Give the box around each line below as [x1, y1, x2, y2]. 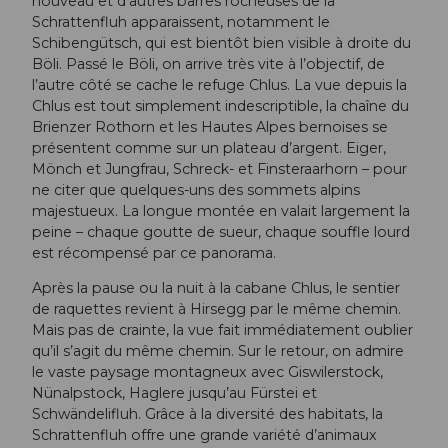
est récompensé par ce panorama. [32, 243, 276, 262]
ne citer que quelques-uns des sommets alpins [32, 180, 360, 199]
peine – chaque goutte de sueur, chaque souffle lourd [32, 222, 410, 241]
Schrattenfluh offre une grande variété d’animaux [32, 425, 377, 444]
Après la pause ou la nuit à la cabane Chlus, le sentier [32, 278, 400, 297]
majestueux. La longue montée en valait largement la [32, 201, 410, 220]
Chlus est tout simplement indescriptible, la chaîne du [32, 96, 409, 115]
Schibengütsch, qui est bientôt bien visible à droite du [32, 33, 411, 52]
